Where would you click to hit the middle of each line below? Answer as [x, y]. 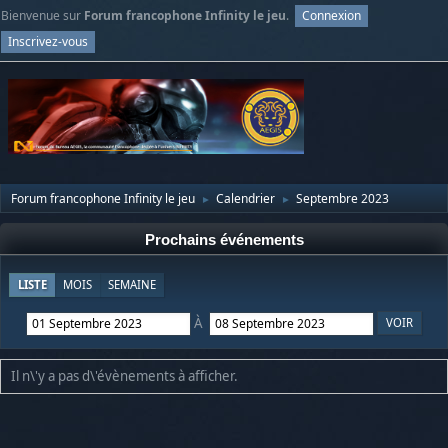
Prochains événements [224, 240]
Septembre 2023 [342, 199]
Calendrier [245, 199]
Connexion [331, 15]
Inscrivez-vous [48, 41]
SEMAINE [131, 285]
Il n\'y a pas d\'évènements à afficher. [124, 376]
